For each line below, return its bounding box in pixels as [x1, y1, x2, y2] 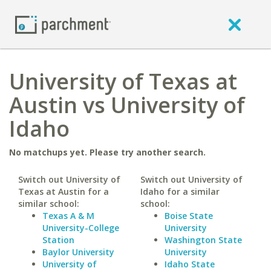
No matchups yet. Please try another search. [9, 146, 206, 158]
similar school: [18, 198, 79, 209]
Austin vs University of [9, 90, 245, 120]
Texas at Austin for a [18, 186, 109, 197]
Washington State [164, 234, 242, 246]
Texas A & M [42, 210, 94, 221]
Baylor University [42, 246, 114, 258]
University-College [42, 222, 119, 233]
